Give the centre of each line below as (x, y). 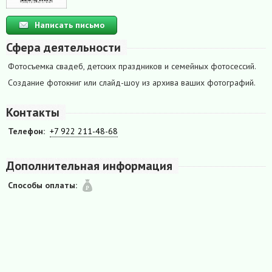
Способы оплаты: (42, 185)
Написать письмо (70, 25)
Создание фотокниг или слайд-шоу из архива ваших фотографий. (132, 82)
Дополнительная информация (89, 165)
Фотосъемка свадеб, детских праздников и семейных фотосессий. (132, 66)
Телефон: (26, 131)
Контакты (33, 112)
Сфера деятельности (63, 47)
